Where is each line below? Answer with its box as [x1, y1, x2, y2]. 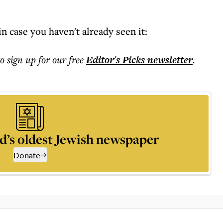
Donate [13, 149, 40, 162]
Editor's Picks [86, 53, 145, 67]
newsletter [145, 53, 193, 67]
